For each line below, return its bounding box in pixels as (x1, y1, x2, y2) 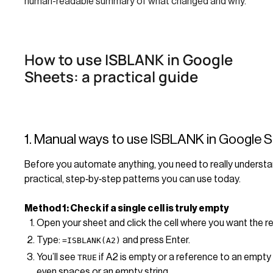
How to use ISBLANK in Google (24, 49, 233, 69)
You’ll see (37, 252, 77, 262)
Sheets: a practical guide (24, 66, 198, 87)
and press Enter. (121, 235, 190, 245)
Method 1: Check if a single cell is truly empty (24, 203, 229, 213)
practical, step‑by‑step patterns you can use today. (24, 174, 241, 184)
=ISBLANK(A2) (62, 235, 121, 245)
